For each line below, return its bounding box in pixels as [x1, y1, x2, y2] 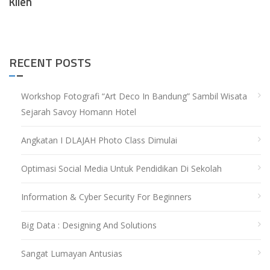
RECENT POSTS [9, 53, 91, 72]
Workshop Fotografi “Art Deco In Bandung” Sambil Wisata [21, 90, 247, 102]
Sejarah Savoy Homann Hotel [21, 106, 136, 118]
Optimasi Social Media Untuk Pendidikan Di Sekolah [21, 163, 222, 175]
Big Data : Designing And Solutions [21, 219, 157, 231]
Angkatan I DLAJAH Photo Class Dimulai [21, 134, 177, 146]
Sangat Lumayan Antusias [21, 248, 122, 260]
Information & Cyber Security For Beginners [21, 191, 192, 203]
